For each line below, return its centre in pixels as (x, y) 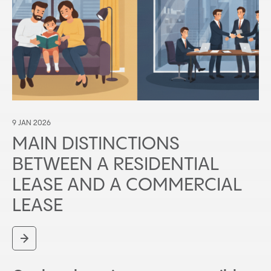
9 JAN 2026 (31, 123)
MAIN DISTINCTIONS (96, 145)
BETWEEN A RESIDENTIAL (116, 165)
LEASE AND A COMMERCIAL (127, 186)
